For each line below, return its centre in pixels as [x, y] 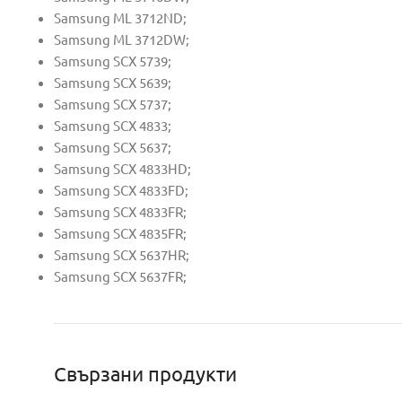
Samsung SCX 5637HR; [122, 254]
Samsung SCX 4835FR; [120, 233]
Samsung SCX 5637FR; [120, 276]
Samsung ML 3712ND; [120, 17]
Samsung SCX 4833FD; [121, 190]
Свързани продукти [145, 373]
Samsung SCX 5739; [113, 61]
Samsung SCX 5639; [113, 82]
